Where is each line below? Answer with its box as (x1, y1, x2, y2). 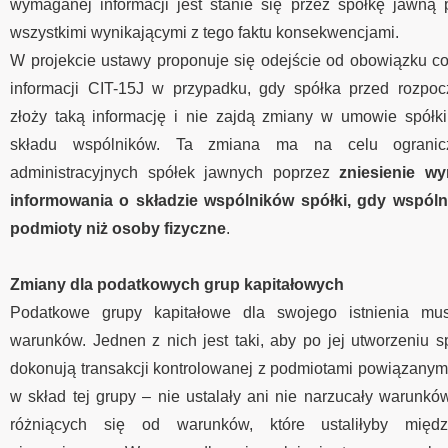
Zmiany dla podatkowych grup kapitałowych (10, 276, 344, 293)
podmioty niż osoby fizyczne (10, 220, 226, 237)
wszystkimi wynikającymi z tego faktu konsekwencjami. (10, 24, 399, 41)
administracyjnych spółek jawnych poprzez (10, 164, 339, 181)
